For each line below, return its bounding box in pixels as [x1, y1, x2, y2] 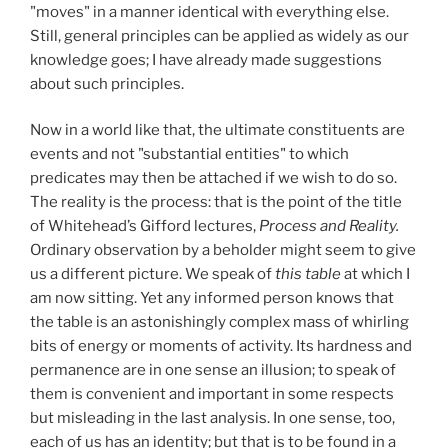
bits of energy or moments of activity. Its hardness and [30, 337, 412, 356]
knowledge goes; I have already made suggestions [30, 50, 382, 69]
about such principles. [30, 74, 184, 93]
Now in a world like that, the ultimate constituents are [30, 121, 405, 140]
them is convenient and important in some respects [30, 385, 394, 404]
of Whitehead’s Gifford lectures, [30, 217, 259, 236]
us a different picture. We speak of [30, 265, 275, 284]
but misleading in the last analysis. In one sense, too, [30, 409, 395, 428]
